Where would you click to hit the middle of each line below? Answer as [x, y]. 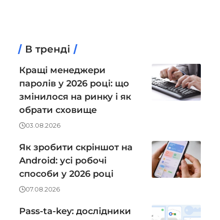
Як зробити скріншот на [76, 148]
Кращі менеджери [62, 70]
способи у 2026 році [66, 174]
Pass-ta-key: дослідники [75, 211]
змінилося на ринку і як [75, 97]
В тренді [48, 49]
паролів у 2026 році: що [74, 84]
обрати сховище [58, 110]
